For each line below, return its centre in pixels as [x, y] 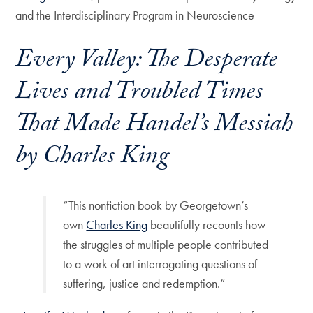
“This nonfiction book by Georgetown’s [156, 205]
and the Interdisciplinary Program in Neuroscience [137, 15]
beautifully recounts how [207, 224]
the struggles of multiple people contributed [166, 244]
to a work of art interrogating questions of [160, 263]
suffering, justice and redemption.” [144, 283]
